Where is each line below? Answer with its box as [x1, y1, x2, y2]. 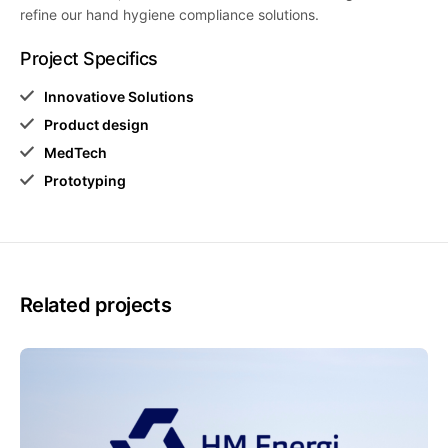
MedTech [44, 143, 107, 161]
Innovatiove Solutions [44, 87, 194, 105]
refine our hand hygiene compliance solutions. [20, 5, 319, 23]
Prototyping [44, 171, 126, 189]
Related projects [20, 292, 172, 317]
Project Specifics [20, 47, 158, 69]
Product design [44, 115, 149, 133]
